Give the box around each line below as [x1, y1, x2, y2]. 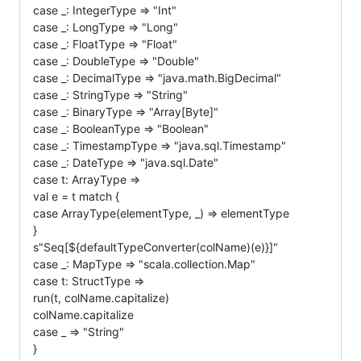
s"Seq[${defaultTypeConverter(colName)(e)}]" [33, 239, 278, 254]
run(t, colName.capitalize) [33, 290, 169, 305]
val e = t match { [33, 189, 119, 203]
